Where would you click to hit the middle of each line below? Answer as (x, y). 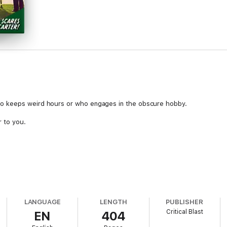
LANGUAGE (43, 202)
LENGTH (113, 202)
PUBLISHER (184, 202)
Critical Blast (184, 212)
